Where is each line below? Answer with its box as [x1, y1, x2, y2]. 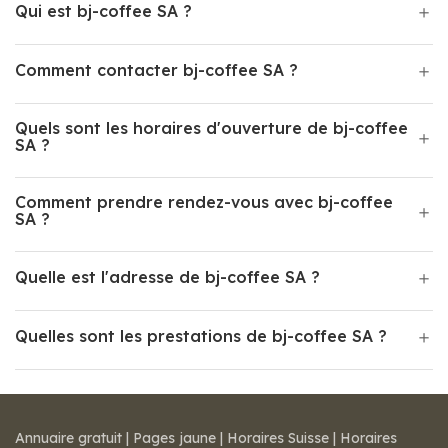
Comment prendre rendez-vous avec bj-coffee [15, 192, 393, 212]
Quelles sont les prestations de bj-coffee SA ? [15, 326, 387, 346]
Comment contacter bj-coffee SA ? [15, 60, 298, 80]
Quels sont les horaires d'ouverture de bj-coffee [15, 118, 408, 138]
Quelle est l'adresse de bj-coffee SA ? [15, 267, 320, 287]
